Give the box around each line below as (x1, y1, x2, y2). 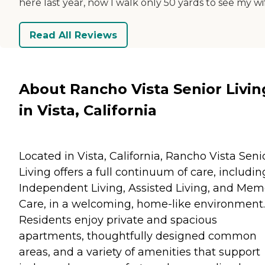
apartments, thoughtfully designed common (19, 229, 257, 243)
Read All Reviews (30, 29, 117, 41)
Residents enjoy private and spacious (19, 213, 217, 227)
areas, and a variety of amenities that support (19, 245, 260, 258)
